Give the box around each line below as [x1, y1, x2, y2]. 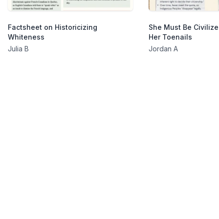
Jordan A [149, 44, 178, 53]
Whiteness [8, 33, 44, 41]
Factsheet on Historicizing [8, 23, 97, 31]
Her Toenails [149, 33, 192, 41]
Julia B [8, 44, 29, 53]
